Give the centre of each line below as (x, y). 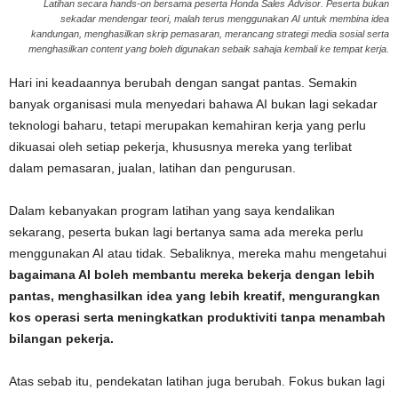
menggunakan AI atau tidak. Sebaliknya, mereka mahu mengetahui (198, 254)
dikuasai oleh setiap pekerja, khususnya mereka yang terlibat (180, 147)
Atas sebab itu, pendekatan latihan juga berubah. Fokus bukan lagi (197, 382)
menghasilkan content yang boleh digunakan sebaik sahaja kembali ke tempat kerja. (209, 49)
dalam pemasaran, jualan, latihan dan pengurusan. (152, 168)
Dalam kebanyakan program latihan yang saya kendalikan (172, 211)
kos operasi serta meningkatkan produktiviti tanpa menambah (197, 318)
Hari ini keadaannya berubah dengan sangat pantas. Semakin (183, 83)
